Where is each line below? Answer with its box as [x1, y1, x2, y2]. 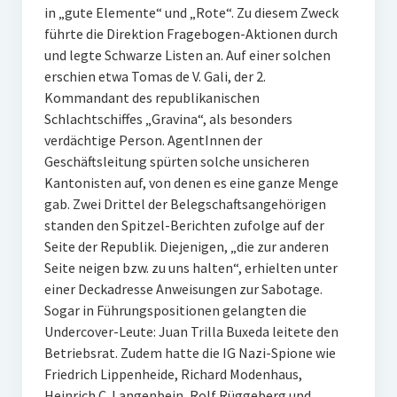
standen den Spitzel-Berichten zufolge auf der [43, 216, 324, 234]
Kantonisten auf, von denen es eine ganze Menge [43, 174, 339, 191]
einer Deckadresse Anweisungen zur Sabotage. [43, 280, 323, 298]
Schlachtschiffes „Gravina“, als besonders [43, 110, 292, 128]
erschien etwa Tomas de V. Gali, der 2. [43, 67, 266, 85]
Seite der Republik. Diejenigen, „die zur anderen [43, 237, 329, 255]
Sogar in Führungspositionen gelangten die [43, 301, 307, 319]
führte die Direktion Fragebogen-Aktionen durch [43, 25, 338, 43]
